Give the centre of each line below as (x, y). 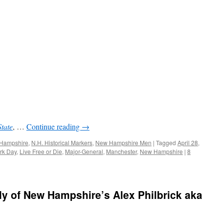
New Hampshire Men (123, 142)
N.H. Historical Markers (62, 142)
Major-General (84, 151)
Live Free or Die (41, 151)
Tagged (166, 142)
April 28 (188, 142)
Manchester (121, 151)
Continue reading (54, 126)
